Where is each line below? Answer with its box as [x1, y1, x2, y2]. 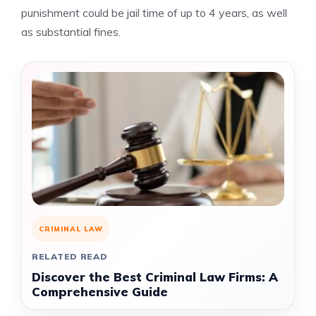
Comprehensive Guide [32, 284, 168, 299]
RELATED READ [32, 251, 108, 262]
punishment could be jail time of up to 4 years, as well [21, 6, 287, 20]
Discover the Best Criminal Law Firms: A [32, 269, 278, 284]
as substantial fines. [21, 25, 121, 39]
